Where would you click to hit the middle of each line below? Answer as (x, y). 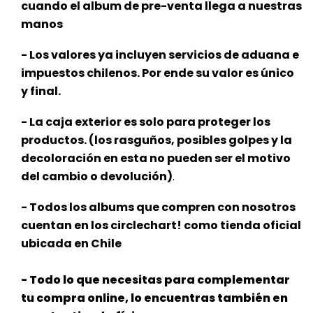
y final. (41, 92)
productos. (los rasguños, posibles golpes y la (156, 140)
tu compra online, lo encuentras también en (154, 298)
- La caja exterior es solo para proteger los (146, 122)
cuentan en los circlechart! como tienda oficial (161, 226)
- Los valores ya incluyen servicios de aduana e (160, 55)
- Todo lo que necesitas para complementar (155, 280)
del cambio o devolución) (97, 177)
